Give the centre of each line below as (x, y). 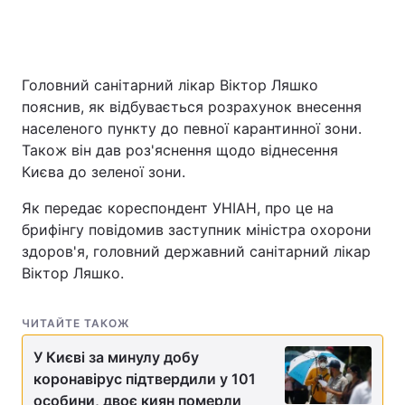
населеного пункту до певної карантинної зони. (192, 128)
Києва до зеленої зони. (104, 172)
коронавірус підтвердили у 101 (145, 379)
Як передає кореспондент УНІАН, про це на (178, 208)
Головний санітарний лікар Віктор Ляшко (170, 85)
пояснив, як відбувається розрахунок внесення (192, 107)
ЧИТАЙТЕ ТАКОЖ (75, 323)
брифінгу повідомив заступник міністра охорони (197, 230)
